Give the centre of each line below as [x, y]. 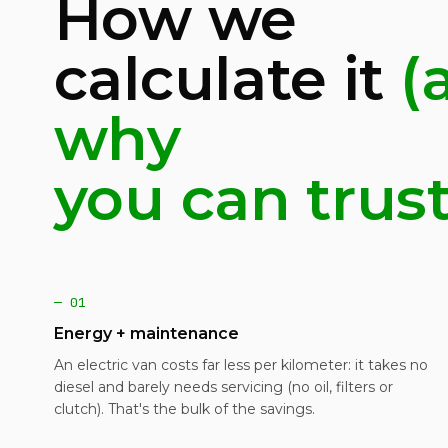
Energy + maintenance [146, 333]
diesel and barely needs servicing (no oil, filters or [223, 387]
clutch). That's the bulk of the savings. [184, 409]
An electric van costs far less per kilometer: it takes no [240, 365]
